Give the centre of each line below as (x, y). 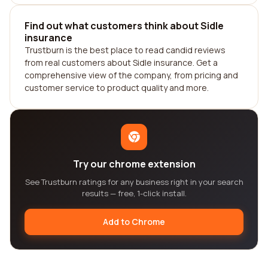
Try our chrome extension (134, 164)
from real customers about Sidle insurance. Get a (121, 63)
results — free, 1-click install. (134, 193)
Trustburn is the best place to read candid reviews (125, 50)
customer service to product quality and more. (117, 88)
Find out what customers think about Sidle (124, 26)
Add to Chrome (134, 222)
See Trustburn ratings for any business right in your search (134, 182)
